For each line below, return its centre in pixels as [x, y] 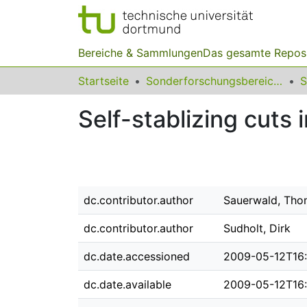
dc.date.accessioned [137, 256]
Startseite [103, 81]
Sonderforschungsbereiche [278, 81]
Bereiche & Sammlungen [140, 53]
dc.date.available [127, 284]
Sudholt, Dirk [257, 228]
